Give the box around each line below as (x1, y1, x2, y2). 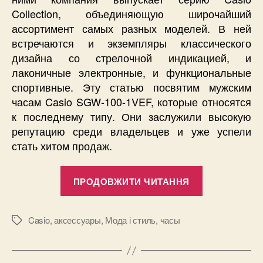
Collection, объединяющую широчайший (12, 5, 251, 21)
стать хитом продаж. (12, 137, 112, 153)
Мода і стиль (105, 214, 156, 227)
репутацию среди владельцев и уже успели (12, 123, 251, 139)
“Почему (201, 166, 242, 181)
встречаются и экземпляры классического (12, 35, 251, 50)
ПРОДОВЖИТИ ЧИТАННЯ (73, 174, 190, 188)
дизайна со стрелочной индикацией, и (12, 49, 251, 65)
